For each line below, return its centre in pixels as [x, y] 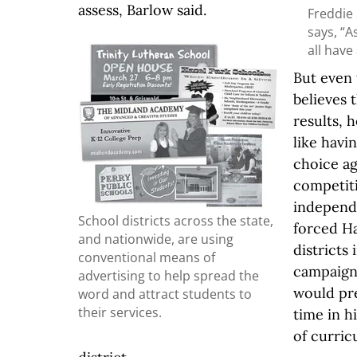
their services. [120, 312]
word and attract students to [165, 294]
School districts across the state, [176, 220]
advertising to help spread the [169, 275]
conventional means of [147, 257]
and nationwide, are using [156, 239]
